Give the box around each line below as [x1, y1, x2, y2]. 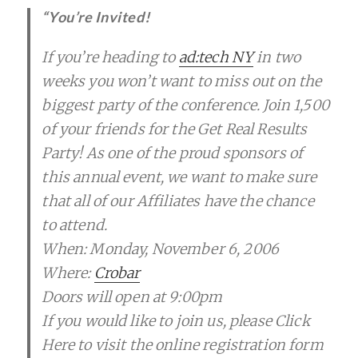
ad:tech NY [178, 47, 254, 66]
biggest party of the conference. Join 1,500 [42, 95, 329, 114]
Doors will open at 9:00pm [42, 287, 223, 306]
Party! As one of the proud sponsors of [42, 143, 304, 162]
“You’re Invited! [42, 8, 150, 26]
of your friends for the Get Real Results [42, 119, 308, 138]
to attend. [42, 215, 107, 234]
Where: [42, 263, 94, 282]
